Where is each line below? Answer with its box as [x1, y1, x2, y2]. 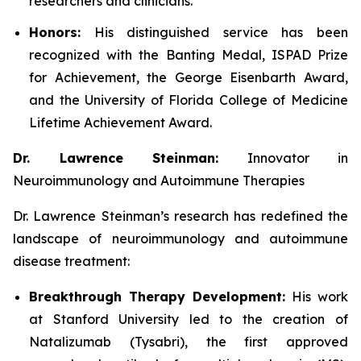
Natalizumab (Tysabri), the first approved [29, 333, 348, 350]
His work [285, 288, 348, 305]
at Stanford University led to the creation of [29, 310, 348, 327]
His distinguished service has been [81, 23, 348, 40]
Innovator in [218, 149, 348, 166]
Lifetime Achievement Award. [29, 114, 212, 131]
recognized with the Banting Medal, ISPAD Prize [29, 46, 348, 63]
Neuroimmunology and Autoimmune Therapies [13, 172, 305, 189]
